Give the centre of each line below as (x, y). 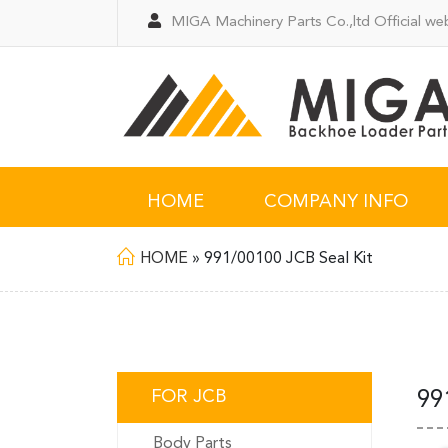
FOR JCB (189, 397)
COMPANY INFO (336, 202)
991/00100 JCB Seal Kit (288, 259)
